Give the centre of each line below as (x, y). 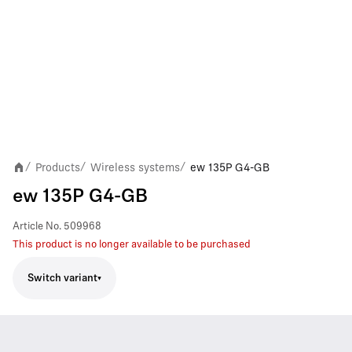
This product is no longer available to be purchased (132, 245)
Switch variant (62, 278)
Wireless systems (135, 167)
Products (58, 167)
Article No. (37, 227)
